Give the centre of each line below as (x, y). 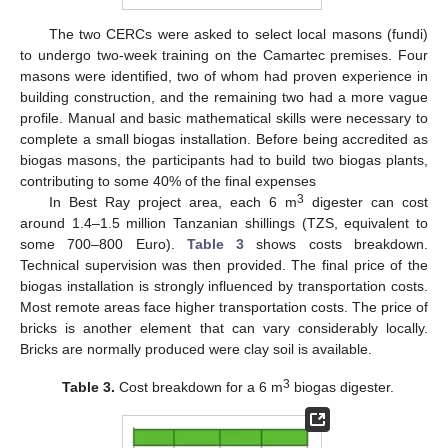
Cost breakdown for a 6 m (199, 386)
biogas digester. (342, 386)
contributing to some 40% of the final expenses (168, 180)
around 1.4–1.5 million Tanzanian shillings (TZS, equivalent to (224, 222)
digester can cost (366, 201)
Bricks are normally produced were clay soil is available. (196, 348)
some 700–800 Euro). (103, 243)
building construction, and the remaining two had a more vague (224, 96)
